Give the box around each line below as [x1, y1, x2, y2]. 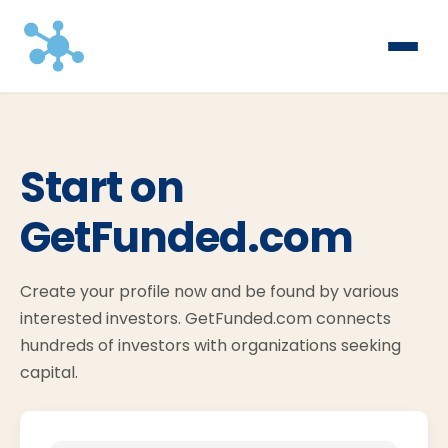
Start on [20, 158, 184, 217]
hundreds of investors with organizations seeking [20, 334, 401, 357]
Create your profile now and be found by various [20, 280, 399, 303]
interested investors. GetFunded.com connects [20, 307, 391, 330]
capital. [20, 361, 78, 384]
